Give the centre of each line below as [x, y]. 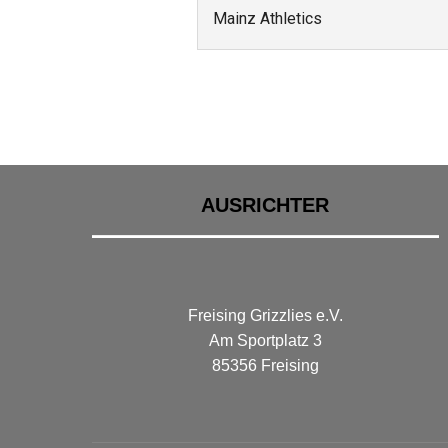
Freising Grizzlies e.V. [265, 316]
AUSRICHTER [265, 205]
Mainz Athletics [267, 18]
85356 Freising [265, 366]
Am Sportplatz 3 [265, 341]
